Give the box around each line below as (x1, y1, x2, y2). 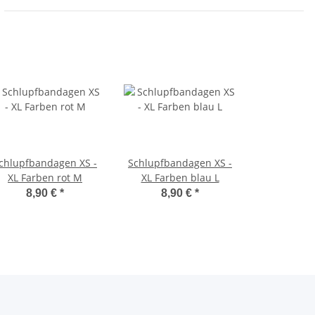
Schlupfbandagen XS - (128, 156, 232, 170)
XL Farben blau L (141, 171, 219, 185)
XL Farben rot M (8, 171, 82, 185)
